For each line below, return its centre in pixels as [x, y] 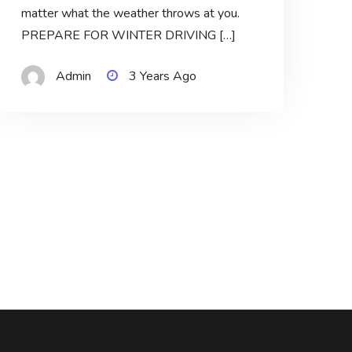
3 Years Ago [162, 77]
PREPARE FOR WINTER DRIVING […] [128, 36]
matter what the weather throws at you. [130, 14]
